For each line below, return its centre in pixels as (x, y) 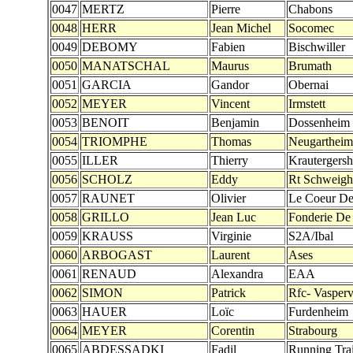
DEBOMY (110, 47)
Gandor (230, 85)
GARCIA (107, 85)
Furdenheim (318, 312)
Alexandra (237, 274)
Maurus (230, 66)
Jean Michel (241, 28)
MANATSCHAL (126, 66)
